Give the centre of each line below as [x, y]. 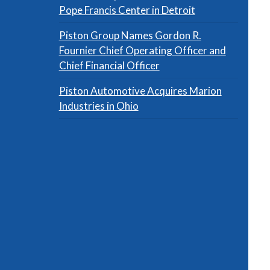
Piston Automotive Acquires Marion [140, 90]
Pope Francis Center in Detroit [127, 10]
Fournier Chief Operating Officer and [142, 50]
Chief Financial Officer [109, 65]
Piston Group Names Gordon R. [130, 35]
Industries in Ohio [99, 105]
